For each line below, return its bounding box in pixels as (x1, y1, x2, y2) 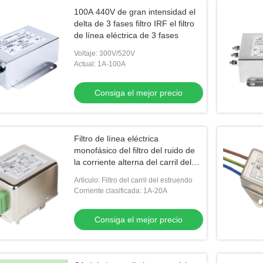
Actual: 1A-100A (74, 60, 126, 68)
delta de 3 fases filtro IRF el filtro (74, 19, 194, 28)
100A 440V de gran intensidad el (74, 7, 195, 16)
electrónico (74, 181, 114, 190)
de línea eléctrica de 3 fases (74, 31, 178, 40)
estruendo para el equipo (74, 169, 167, 178)
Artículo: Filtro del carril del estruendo (74, 176, 193, 184)
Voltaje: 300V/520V (74, 49, 135, 58)
